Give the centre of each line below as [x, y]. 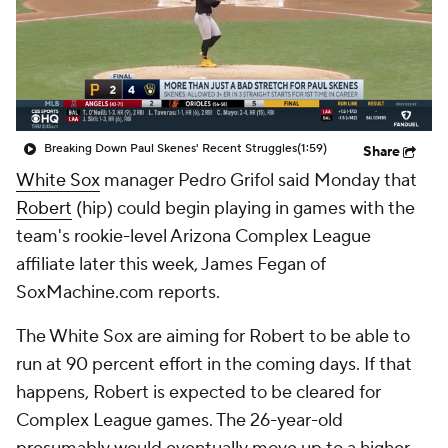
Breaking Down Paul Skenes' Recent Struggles [170, 148]
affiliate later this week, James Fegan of [171, 264]
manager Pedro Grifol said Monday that [258, 180]
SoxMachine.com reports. [118, 292]
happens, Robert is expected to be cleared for [198, 392]
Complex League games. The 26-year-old [179, 420]
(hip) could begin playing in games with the [243, 208]
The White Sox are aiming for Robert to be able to [213, 336]
